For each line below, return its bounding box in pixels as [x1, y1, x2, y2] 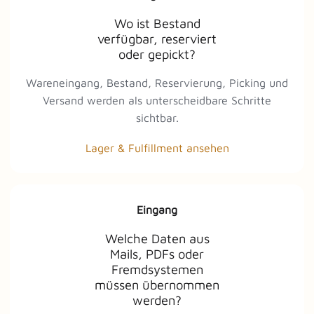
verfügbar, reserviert [97, 31, 217, 47]
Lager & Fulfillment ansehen [85, 142, 229, 155]
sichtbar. [135, 111, 179, 125]
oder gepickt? [118, 46, 196, 62]
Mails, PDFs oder [110, 246, 204, 262]
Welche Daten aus [104, 231, 210, 247]
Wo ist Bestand [114, 15, 200, 32]
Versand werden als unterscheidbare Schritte [43, 94, 271, 107]
